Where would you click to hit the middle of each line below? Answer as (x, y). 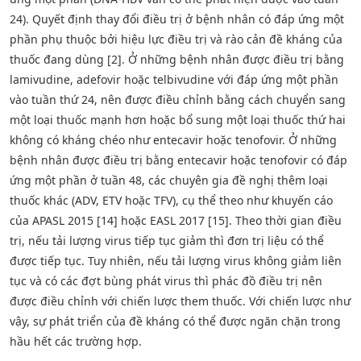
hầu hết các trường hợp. (76, 341)
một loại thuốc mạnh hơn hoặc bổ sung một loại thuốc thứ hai (178, 119)
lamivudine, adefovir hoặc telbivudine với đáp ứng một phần (174, 79)
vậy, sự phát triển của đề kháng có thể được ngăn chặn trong (175, 321)
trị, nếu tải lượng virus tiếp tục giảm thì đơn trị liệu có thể (167, 240)
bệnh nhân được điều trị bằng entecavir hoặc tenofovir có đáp (178, 160)
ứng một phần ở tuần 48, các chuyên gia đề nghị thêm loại (169, 180)
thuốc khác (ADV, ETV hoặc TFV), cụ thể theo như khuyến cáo (171, 200)
